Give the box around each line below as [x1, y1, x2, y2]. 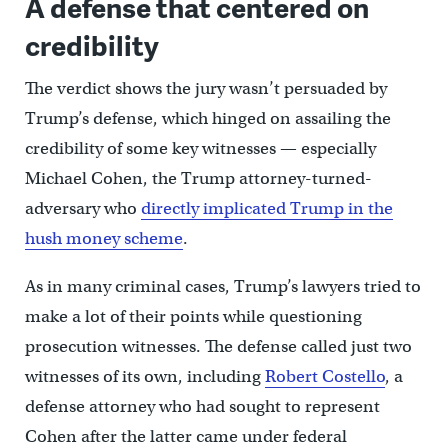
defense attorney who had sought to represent [24, 396, 380, 418]
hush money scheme [24, 228, 183, 250]
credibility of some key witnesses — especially [24, 138, 376, 160]
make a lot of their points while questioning [24, 306, 362, 328]
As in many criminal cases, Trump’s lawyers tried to [24, 276, 421, 298]
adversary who [24, 198, 141, 220]
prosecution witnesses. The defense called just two [24, 336, 412, 358]
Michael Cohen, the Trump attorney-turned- [24, 168, 372, 190]
